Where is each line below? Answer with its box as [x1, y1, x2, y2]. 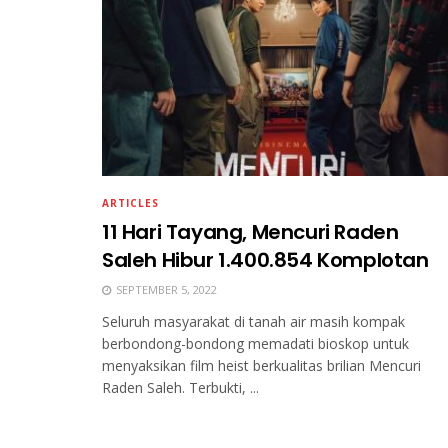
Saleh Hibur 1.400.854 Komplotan [102, 245, 429, 274]
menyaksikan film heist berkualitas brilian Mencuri [102, 355, 421, 375]
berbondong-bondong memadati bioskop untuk [102, 333, 409, 353]
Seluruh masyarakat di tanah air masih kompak [102, 311, 405, 331]
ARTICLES [102, 195, 159, 210]
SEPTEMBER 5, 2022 [113, 281, 217, 297]
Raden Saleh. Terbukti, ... [102, 377, 259, 397]
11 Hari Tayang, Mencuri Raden [102, 217, 399, 246]
